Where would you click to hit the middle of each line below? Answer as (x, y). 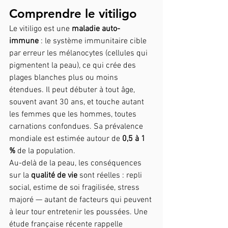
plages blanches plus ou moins (65, 78)
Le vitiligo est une (40, 29)
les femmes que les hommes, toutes (74, 114)
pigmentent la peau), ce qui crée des (74, 65)
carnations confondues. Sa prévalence (77, 126)
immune (24, 41)
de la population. (45, 151)
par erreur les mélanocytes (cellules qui (79, 53)
